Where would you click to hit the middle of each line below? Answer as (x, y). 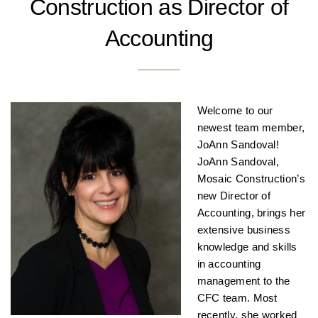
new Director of (234, 196)
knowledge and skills (247, 247)
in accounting (229, 264)
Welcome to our (235, 111)
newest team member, (251, 128)
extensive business (243, 230)
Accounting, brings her (251, 213)
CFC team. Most (237, 298)
